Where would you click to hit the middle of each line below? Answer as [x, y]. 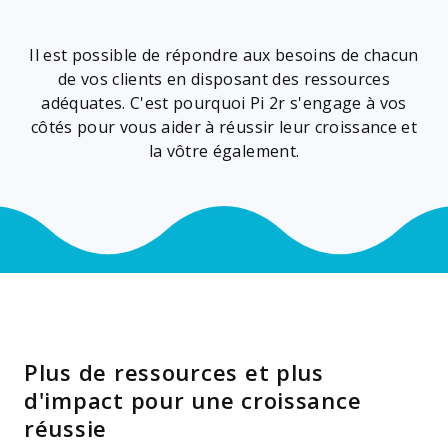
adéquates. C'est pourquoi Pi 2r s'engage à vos [224, 102]
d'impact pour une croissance [193, 399]
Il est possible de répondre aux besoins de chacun [224, 54]
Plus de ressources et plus [174, 371]
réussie [66, 427]
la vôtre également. [224, 150]
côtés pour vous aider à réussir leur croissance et [224, 126]
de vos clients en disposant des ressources [224, 78]
